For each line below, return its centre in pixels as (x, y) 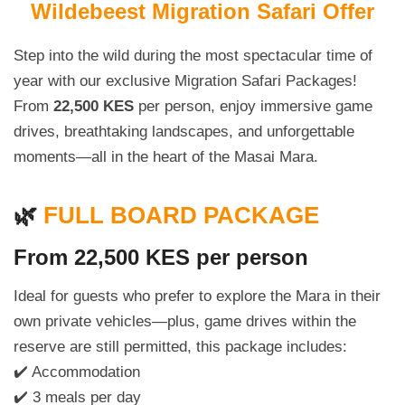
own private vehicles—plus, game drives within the (185, 322)
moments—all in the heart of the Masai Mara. (166, 157)
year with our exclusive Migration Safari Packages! (185, 81)
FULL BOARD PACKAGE (181, 216)
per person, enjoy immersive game (253, 107)
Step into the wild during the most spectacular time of (193, 56)
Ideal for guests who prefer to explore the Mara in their (197, 297)
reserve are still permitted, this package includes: (180, 347)
